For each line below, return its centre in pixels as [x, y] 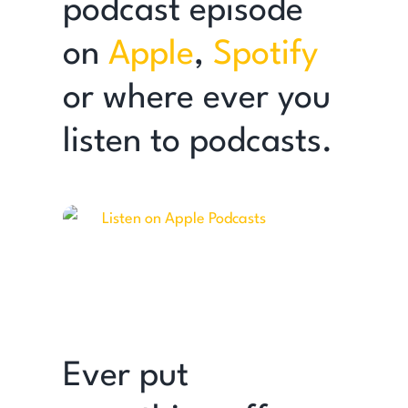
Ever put [125, 376]
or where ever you [196, 98]
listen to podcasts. [197, 142]
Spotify [265, 55]
